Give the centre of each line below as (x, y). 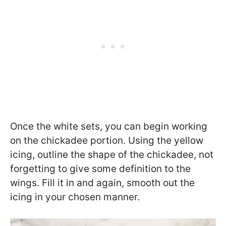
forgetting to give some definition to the (100, 168)
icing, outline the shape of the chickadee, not (112, 154)
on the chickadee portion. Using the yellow (107, 140)
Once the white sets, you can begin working (109, 126)
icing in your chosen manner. (75, 197)
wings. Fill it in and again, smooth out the (102, 183)
